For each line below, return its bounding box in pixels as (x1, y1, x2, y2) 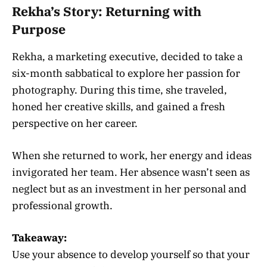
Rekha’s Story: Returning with (12, 4, 201, 20)
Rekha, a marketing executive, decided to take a (12, 49, 243, 63)
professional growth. (12, 199, 113, 213)
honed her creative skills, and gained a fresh (12, 100, 225, 113)
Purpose (12, 21, 66, 38)
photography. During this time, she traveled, (12, 83, 227, 97)
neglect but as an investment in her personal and (12, 182, 247, 196)
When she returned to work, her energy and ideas (12, 149, 252, 163)
